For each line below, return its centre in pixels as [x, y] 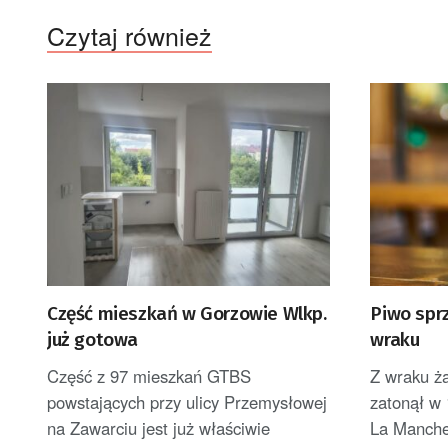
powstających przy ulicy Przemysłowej [187, 402]
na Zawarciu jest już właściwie [158, 428]
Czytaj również [129, 35]
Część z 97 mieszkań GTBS [149, 376]
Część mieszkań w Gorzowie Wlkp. [187, 314]
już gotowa [92, 340]
